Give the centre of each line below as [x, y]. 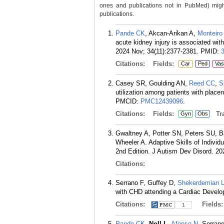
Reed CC [202, 83]
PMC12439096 [162, 101]
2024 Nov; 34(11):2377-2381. [157, 51]
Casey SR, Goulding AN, [152, 83]
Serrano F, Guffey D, [146, 183]
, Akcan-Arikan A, [171, 33]
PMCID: [128, 101]
